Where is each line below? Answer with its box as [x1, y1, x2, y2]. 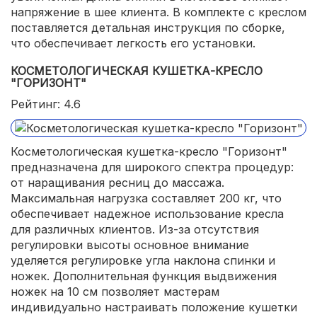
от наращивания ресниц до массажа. [11, 175, 224, 190]
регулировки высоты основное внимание [11, 238, 249, 253]
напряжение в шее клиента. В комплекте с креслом [11, 4, 306, 19]
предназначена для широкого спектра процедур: [11, 160, 294, 175]
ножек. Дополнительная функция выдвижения [11, 269, 277, 284]
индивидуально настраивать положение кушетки [11, 300, 297, 315]
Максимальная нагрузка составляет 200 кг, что [11, 191, 282, 206]
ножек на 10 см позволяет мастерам [11, 284, 219, 299]
